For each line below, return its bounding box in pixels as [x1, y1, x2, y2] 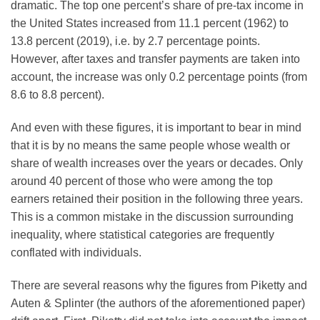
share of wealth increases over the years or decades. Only [11, 156, 303, 169]
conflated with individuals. [11, 246, 141, 259]
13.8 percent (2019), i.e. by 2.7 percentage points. [11, 34, 260, 47]
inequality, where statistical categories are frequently [11, 228, 274, 241]
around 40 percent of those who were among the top [11, 174, 273, 187]
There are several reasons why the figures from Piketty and [11, 279, 307, 291]
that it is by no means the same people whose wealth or [11, 139, 290, 151]
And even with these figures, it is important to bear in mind [11, 121, 301, 134]
